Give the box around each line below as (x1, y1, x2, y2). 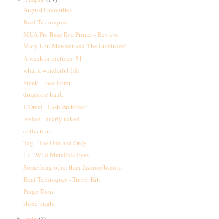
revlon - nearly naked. (23, 114, 82, 123)
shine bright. (23, 199, 57, 208)
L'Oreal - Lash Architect (23, 102, 87, 111)
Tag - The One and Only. (23, 138, 88, 148)
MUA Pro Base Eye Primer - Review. (23, 29, 119, 39)
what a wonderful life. (23, 66, 81, 75)
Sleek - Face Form (23, 78, 71, 87)
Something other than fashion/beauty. (23, 162, 123, 172)
